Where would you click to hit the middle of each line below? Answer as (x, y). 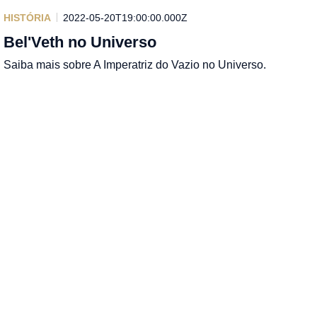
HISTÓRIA (28, 17)
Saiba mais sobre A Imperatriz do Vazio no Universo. (135, 64)
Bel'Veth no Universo (80, 42)
